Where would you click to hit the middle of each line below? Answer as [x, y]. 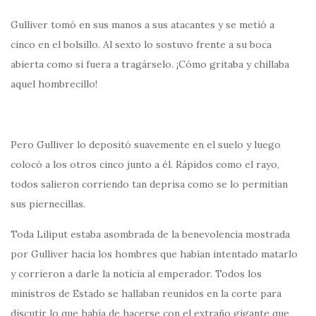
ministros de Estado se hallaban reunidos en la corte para [146, 294]
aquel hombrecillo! [54, 84]
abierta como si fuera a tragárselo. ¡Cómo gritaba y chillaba [150, 65]
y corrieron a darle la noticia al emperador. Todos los [136, 274]
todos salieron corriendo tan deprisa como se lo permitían [149, 184]
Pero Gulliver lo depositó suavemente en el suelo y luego [146, 145]
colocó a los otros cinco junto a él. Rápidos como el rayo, [145, 165]
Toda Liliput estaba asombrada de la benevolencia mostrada [150, 235]
